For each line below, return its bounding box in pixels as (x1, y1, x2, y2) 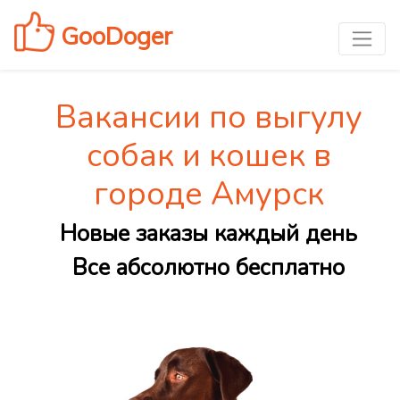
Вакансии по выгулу (54, 96, 362, 140)
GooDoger (54, 20, 172, 51)
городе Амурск (93, 172, 324, 217)
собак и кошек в (86, 134, 331, 179)
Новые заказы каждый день (60, 219, 357, 250)
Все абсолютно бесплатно (72, 253, 345, 284)
